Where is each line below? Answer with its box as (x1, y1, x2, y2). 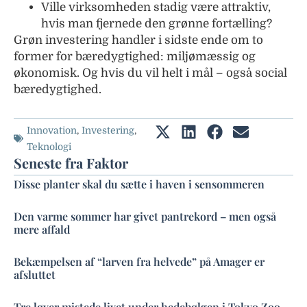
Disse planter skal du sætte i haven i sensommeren (14, 176, 265, 191)
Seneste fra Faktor (14, 153, 128, 172)
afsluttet (14, 267, 56, 282)
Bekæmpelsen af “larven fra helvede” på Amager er (14, 254, 265, 269)
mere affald (14, 221, 70, 236)
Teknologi (27, 140, 71, 152)
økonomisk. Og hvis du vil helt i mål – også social (14, 66, 287, 79)
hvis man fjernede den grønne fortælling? (41, 16, 272, 30)
